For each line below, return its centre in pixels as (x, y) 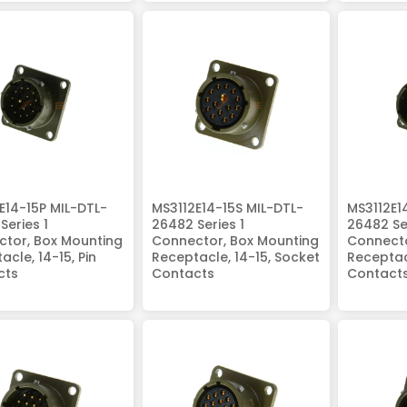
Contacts (183, 273)
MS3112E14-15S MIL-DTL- (227, 208)
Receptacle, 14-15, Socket (235, 257)
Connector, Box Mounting (235, 240)
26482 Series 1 (198, 224)
